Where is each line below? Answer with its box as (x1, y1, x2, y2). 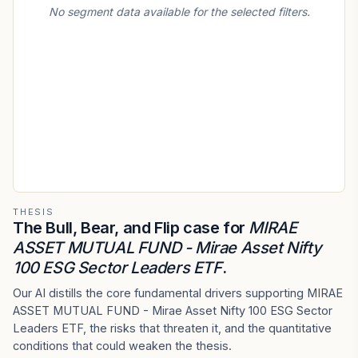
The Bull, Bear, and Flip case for (13, 218, 249, 237)
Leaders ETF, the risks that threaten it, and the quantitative (13, 321, 332, 335)
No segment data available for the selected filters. (48, 4, 310, 18)
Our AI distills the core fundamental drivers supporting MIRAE (13, 286, 343, 300)
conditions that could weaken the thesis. (13, 339, 232, 352)
